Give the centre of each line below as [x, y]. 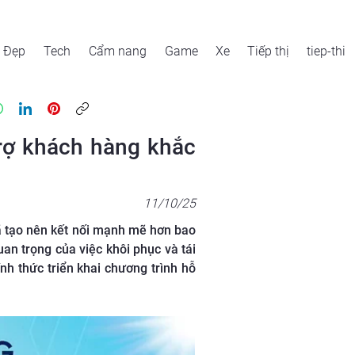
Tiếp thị [268, 51]
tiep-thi [326, 51]
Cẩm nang [118, 51]
